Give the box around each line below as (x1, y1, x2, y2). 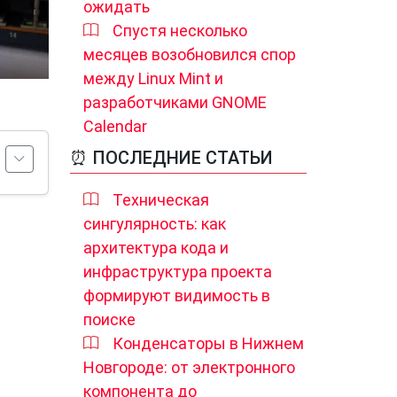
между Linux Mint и (83, 69, 223, 88)
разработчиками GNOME (83, 93, 267, 112)
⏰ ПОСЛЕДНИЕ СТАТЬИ (70, 147, 273, 168)
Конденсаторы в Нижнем (113, 334, 304, 353)
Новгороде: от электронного (83, 358, 295, 377)
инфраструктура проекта (83, 262, 272, 281)
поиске (83, 310, 136, 329)
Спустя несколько (113, 21, 247, 40)
